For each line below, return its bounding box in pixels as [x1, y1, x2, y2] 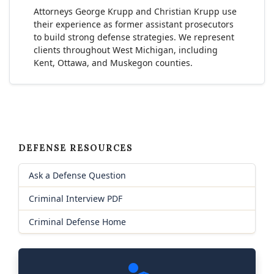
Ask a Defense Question [29, 169, 126, 181]
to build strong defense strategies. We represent [34, 31, 234, 43]
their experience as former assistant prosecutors [34, 18, 234, 30]
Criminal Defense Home [29, 216, 126, 228]
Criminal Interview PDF [29, 193, 122, 204]
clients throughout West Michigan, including [34, 44, 218, 56]
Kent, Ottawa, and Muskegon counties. [34, 57, 193, 68]
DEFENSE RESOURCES [18, 143, 133, 154]
